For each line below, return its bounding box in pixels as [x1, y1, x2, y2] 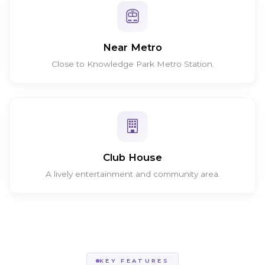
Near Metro [103, 41, 162, 53]
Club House [103, 151, 162, 163]
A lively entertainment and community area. [45, 169, 220, 179]
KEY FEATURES [99, 257, 170, 264]
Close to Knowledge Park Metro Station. [51, 59, 214, 69]
